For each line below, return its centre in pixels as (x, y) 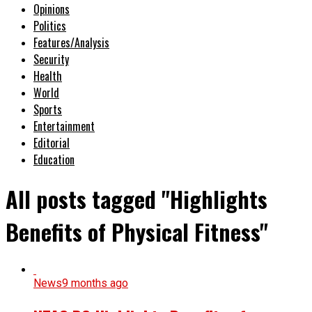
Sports (48, 109)
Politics (50, 25)
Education (54, 159)
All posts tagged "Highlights (136, 199)
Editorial (52, 142)
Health (48, 76)
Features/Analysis (71, 42)
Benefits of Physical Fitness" (137, 232)
